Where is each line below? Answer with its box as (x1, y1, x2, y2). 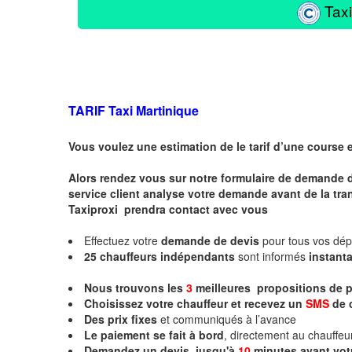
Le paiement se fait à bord (84, 326, 224, 343)
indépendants (157, 247, 235, 264)
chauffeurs (100, 247, 157, 264)
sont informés (235, 247, 309, 264)
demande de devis (161, 232, 259, 248)
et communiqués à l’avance (157, 310, 299, 327)
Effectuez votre (84, 232, 161, 248)
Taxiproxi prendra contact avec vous (68, 200, 268, 217)
